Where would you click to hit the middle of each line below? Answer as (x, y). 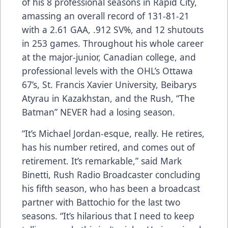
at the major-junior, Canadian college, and (109, 57)
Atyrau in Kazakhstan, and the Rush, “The (108, 98)
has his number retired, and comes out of (108, 147)
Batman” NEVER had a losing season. (98, 112)
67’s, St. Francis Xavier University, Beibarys (109, 85)
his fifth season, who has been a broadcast (111, 189)
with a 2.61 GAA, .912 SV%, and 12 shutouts (113, 30)
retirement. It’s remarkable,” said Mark (102, 161)
